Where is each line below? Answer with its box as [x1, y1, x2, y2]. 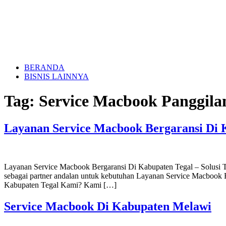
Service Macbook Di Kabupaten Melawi [4, 199, 211, 213]
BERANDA [24, 63, 65, 72]
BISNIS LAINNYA [24, 72, 89, 81]
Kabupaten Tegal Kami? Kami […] [4, 180, 117, 189]
